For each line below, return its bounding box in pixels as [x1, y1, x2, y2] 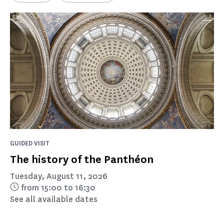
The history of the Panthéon [10, 151, 153, 166]
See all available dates [10, 193, 97, 204]
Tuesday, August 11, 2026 [10, 170, 107, 181]
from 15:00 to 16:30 [21, 182, 95, 193]
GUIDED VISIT [10, 138, 49, 147]
